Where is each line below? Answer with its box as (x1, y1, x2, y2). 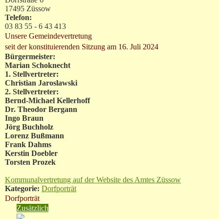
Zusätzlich (17, 203, 48, 212)
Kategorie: (5, 184, 42, 193)
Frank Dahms (5, 140, 51, 149)
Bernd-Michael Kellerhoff (5, 96, 90, 105)
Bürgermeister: (5, 52, 55, 61)
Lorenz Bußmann (5, 131, 64, 140)
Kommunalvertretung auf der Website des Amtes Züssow (5, 175, 181, 184)
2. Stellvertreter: (5, 87, 59, 96)
